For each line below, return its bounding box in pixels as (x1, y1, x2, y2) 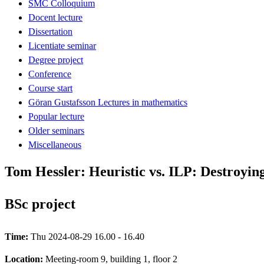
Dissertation (28, 26, 72, 37)
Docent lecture (28, 12, 82, 22)
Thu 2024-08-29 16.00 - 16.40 (31, 231, 144, 242)
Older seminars (28, 125, 84, 136)
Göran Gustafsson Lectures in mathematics (28, 97, 187, 107)
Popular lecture (28, 111, 84, 121)
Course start (28, 82, 72, 93)
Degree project (28, 54, 83, 65)
